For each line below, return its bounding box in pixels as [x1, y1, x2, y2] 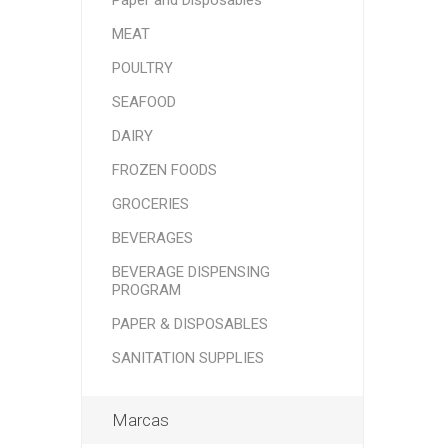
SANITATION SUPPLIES [111, 349, 264, 367]
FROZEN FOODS [111, 161, 217, 179]
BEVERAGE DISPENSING [111, 263, 270, 281]
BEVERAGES [111, 229, 193, 247]
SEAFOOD [111, 93, 176, 111]
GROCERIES [111, 195, 189, 213]
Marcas [111, 410, 169, 430]
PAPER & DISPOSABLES [111, 315, 268, 333]
